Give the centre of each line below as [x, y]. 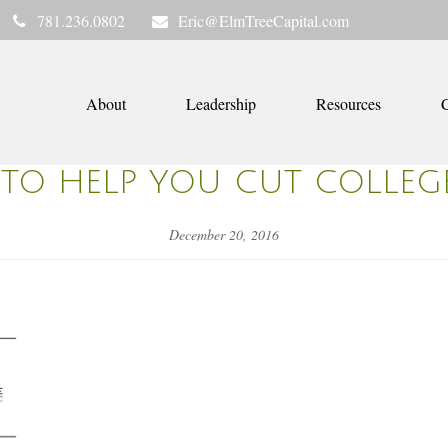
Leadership [221, 104]
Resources [348, 104]
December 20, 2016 [224, 234]
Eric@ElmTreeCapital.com [263, 20]
